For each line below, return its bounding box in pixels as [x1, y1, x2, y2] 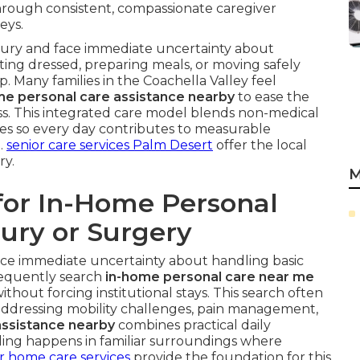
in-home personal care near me [105, 269, 314, 284]
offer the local [213, 137, 307, 153]
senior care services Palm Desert [6, 137, 213, 153]
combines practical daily [115, 317, 271, 333]
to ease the [235, 89, 309, 104]
